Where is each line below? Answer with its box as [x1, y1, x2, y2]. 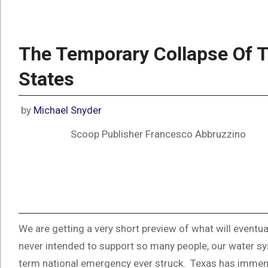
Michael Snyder [33, 103, 102, 116]
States [19, 68, 74, 90]
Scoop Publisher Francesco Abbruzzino [71, 127, 246, 140]
